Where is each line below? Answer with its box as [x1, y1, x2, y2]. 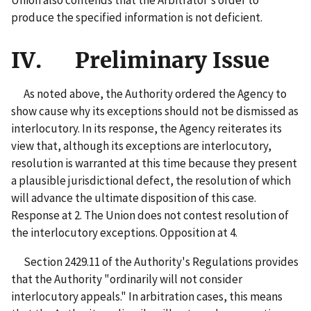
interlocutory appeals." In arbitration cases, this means [11, 288, 283, 304]
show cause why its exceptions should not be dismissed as [11, 103, 299, 119]
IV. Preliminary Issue [11, 46, 269, 74]
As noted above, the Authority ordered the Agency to [11, 85, 287, 101]
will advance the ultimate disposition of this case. [11, 190, 256, 205]
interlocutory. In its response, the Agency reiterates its [11, 120, 282, 136]
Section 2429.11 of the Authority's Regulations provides [11, 253, 299, 269]
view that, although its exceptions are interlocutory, [11, 137, 271, 153]
